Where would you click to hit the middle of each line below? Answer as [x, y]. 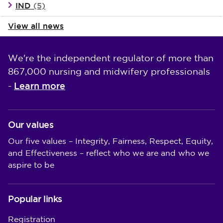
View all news [36, 26]
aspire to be [31, 166]
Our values [31, 125]
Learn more [40, 86]
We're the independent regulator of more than [111, 59]
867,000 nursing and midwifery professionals [109, 72]
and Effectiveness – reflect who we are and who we [109, 154]
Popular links [35, 199]
